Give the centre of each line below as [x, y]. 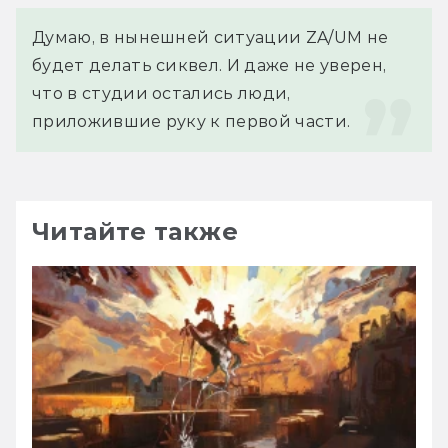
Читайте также [135, 231]
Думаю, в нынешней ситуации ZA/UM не [210, 37]
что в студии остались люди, [161, 93]
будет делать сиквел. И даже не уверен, [209, 65]
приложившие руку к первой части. [191, 121]
